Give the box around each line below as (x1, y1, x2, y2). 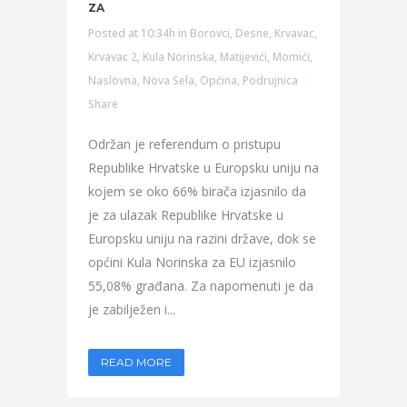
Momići (273, 49, 310, 65)
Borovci (190, 25, 230, 41)
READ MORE (101, 355, 172, 369)
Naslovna (88, 73, 137, 88)
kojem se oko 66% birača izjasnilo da (88, 183, 306, 200)
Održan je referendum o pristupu (88, 135, 281, 153)
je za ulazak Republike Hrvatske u (88, 206, 283, 223)
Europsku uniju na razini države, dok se (88, 230, 316, 247)
